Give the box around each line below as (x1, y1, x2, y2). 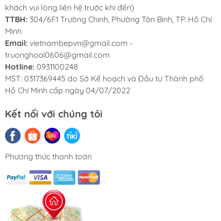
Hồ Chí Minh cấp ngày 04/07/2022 (5, 85, 130, 96)
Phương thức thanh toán (5, 151, 92, 162)
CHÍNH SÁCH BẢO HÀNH (51, 56, 170, 67)
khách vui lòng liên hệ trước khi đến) (5, 2, 134, 13)
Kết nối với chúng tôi (5, 108, 103, 120)
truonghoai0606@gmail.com (5, 50, 110, 60)
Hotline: (5, 62, 37, 72)
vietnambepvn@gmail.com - (30, 38, 133, 48)
